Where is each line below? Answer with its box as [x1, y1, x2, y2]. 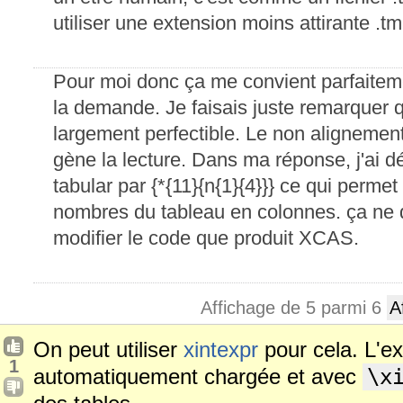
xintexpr [184, 337, 258, 362]
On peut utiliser [33, 337, 184, 362]
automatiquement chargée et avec [33, 364, 363, 389]
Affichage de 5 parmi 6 [201, 298, 387, 318]
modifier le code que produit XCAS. [53, 227, 359, 249]
